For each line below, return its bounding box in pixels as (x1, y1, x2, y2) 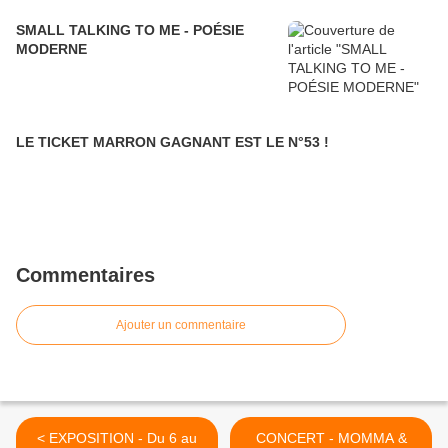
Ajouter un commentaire (116, 318, 246, 333)
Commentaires (16, 264, 155, 287)
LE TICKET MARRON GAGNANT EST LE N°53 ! (16, 134, 329, 151)
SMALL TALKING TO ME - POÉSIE (16, 22, 244, 39)
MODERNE (16, 41, 87, 58)
